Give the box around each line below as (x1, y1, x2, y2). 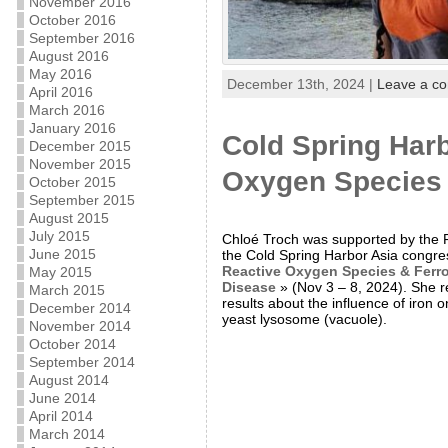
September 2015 (28, 192, 135, 208)
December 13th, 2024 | (226, 76, 377, 93)
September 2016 (28, 30, 135, 46)
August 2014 (28, 372, 109, 388)
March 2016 (28, 102, 105, 118)
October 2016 (28, 12, 116, 28)
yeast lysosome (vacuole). (221, 310, 387, 327)
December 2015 (28, 138, 131, 154)
